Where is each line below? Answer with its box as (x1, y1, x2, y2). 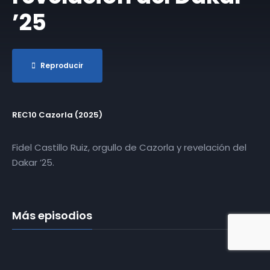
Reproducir (40, 60, 83, 71)
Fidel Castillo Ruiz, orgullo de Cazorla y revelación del (12, 141, 246, 154)
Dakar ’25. (12, 156, 54, 169)
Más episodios (12, 208, 92, 224)
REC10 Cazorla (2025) (12, 109, 102, 121)
